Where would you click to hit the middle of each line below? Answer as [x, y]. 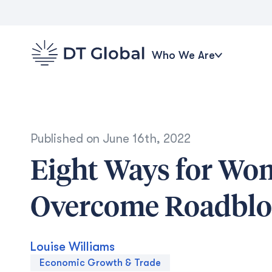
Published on [66, 139]
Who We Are [183, 55]
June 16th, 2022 [147, 139]
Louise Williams [73, 247]
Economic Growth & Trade [100, 263]
